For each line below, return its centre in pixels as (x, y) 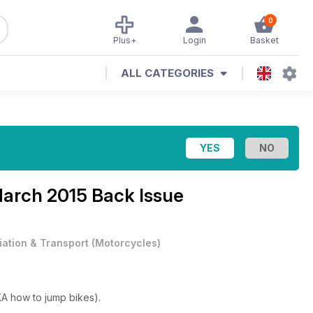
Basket (264, 40)
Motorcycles (126, 243)
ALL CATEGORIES (167, 73)
